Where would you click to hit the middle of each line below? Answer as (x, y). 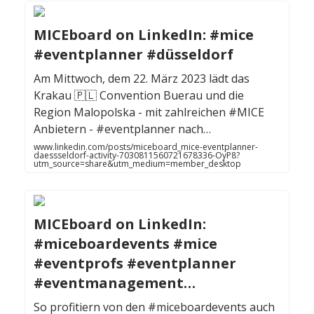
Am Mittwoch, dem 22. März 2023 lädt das (142, 79)
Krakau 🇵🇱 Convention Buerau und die (139, 96)
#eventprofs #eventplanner (135, 264)
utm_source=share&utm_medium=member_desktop (137, 164)
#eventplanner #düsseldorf (134, 55)
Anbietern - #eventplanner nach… (122, 129)
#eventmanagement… (115, 283)
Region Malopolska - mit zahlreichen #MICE (149, 112)
